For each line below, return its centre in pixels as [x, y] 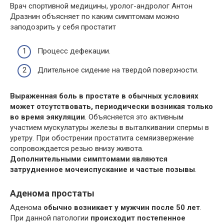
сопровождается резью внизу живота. [77, 148]
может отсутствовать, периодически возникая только [111, 106]
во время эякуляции [47, 117]
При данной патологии [50, 218]
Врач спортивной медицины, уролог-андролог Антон [101, 6]
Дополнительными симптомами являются [89, 159]
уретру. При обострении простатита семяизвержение [102, 138]
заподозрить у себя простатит [63, 27]
